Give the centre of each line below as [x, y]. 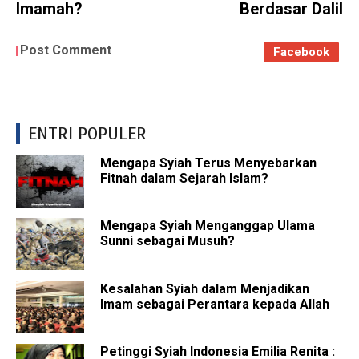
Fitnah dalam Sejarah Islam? [184, 178]
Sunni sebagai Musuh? [167, 241]
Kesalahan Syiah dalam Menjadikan [205, 288]
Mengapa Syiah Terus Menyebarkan [208, 163]
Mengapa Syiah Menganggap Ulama [208, 226]
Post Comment [66, 50]
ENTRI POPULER [87, 134]
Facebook [301, 52]
